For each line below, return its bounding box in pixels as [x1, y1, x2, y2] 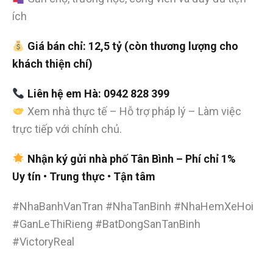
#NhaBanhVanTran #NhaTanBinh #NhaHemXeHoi [12, 200, 253, 213]
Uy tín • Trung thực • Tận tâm [12, 170, 155, 183]
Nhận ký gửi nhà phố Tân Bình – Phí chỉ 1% [27, 152, 236, 166]
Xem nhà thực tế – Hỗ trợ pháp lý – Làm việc [24, 105, 241, 118]
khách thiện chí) [12, 57, 93, 71]
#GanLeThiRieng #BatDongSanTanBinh [12, 218, 200, 231]
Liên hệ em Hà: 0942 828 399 [27, 87, 169, 101]
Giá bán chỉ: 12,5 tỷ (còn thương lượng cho [27, 40, 238, 53]
